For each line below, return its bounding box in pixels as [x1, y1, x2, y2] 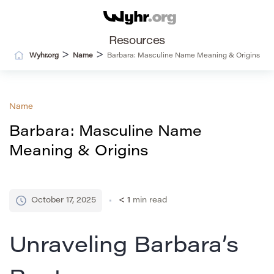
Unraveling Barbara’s [9, 236, 239, 259]
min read [133, 196, 167, 205]
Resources [109, 36, 165, 48]
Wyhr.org [29, 53, 59, 60]
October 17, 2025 [31, 196, 96, 205]
